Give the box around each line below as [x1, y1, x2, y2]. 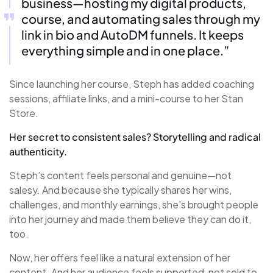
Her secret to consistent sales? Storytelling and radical [9, 130, 261, 143]
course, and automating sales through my [21, 10, 260, 26]
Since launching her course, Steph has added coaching [9, 77, 254, 90]
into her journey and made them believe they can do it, [9, 212, 251, 225]
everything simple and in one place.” [21, 42, 229, 58]
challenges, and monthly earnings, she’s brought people [9, 197, 258, 211]
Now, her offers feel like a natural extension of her [9, 250, 230, 264]
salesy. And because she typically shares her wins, [9, 183, 232, 196]
